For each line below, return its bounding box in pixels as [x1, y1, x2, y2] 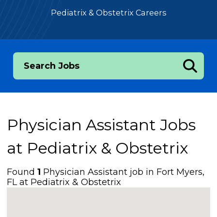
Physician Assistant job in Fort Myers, [41, 166, 205, 177]
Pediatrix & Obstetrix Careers [50, 8, 167, 18]
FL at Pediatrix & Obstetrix [7, 176, 122, 187]
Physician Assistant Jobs [7, 115, 196, 135]
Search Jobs [23, 61, 79, 72]
